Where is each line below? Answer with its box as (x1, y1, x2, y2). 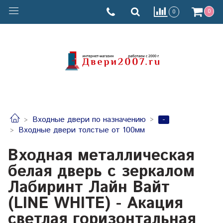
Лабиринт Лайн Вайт (8, 176, 170, 199)
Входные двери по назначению (32, 114, 146, 126)
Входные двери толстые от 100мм (18, 124, 145, 136)
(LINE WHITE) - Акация (8, 192, 183, 215)
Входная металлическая (8, 144, 194, 167)
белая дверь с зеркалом (8, 160, 195, 183)
